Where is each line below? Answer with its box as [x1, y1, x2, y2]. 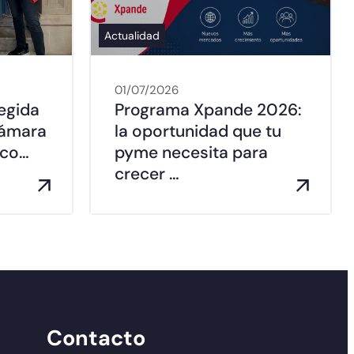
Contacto [47, 324, 146, 352]
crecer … [115, 163, 179, 186]
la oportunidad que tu [115, 120, 281, 143]
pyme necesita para [115, 141, 268, 164]
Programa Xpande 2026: [115, 99, 302, 122]
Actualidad [104, 28, 160, 43]
